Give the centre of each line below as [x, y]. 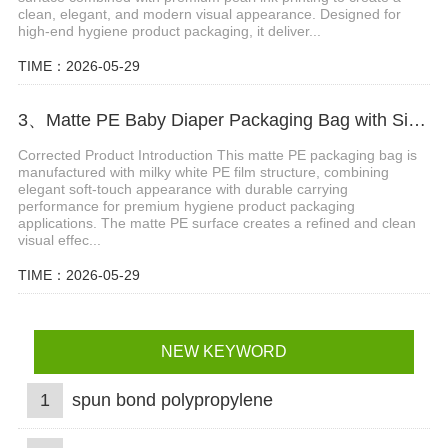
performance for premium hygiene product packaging [186, 206]
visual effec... [59, 240]
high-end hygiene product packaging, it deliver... [169, 30]
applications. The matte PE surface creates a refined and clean [216, 223]
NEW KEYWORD [223, 351]
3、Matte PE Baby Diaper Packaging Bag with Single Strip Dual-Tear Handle [416, 119]
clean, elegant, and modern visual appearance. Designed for [209, 13]
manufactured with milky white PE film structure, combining [203, 172]
